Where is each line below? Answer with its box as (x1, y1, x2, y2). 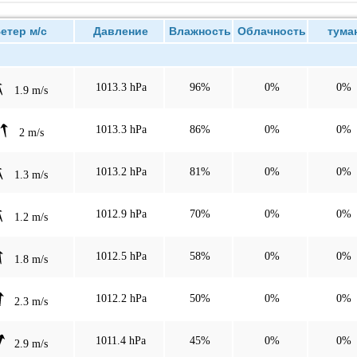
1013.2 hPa (95, 165, 147, 178)
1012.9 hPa (95, 207, 147, 220)
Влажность (169, 24, 231, 37)
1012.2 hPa (95, 292, 147, 304)
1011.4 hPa (96, 334, 146, 347)
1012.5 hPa (95, 249, 147, 262)
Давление (79, 24, 163, 37)
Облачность (237, 24, 306, 37)
